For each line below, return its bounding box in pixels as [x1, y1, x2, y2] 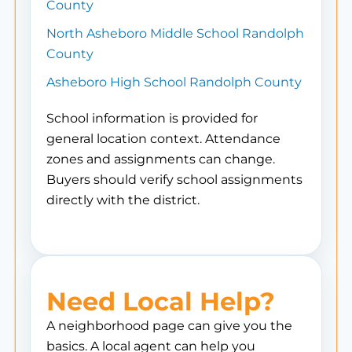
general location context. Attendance [46, 131, 280, 146]
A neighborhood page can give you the [46, 318, 292, 333]
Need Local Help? [46, 286, 275, 317]
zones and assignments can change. [46, 152, 275, 167]
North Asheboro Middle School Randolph [46, 26, 304, 41]
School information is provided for [46, 111, 258, 126]
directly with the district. [46, 192, 200, 207]
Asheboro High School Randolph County [46, 75, 302, 90]
